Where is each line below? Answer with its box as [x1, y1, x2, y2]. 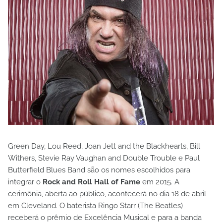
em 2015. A [140, 177, 179, 186]
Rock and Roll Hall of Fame [43, 177, 140, 186]
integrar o [8, 177, 43, 186]
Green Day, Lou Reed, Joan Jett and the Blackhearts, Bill [8, 141, 200, 151]
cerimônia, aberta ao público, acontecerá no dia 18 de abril [8, 189, 206, 198]
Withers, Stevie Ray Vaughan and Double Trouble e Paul [8, 153, 200, 163]
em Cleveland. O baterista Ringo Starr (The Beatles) [8, 201, 183, 210]
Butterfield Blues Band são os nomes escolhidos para [8, 165, 190, 174]
